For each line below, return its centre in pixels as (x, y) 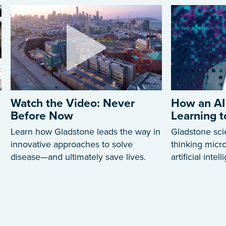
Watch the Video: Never (73, 104)
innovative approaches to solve (72, 145)
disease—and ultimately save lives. (78, 157)
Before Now (42, 116)
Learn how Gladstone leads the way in (86, 132)
